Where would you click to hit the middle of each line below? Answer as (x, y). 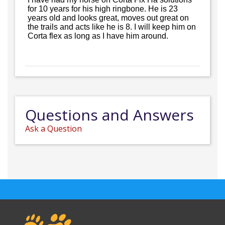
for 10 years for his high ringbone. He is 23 (103, 9)
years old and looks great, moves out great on (108, 18)
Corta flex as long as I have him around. (98, 36)
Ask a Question (53, 128)
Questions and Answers (109, 115)
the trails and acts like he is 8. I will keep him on (112, 27)
